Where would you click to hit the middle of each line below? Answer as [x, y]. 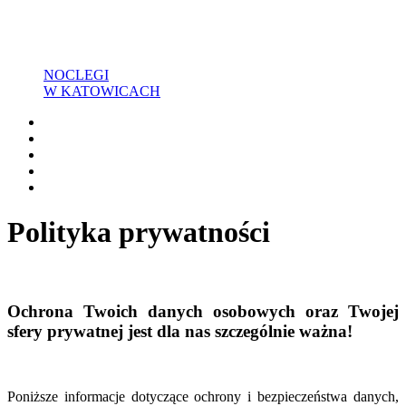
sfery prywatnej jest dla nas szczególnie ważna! [180, 331]
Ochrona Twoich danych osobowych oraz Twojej [203, 311]
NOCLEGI [76, 75]
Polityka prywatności [139, 232]
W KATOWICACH [102, 92]
